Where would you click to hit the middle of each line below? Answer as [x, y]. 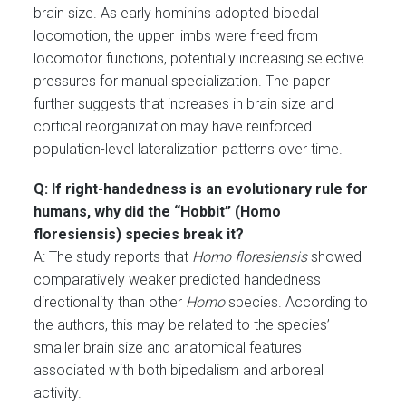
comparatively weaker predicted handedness [178, 280]
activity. [58, 393]
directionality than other [110, 303]
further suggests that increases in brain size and [184, 104]
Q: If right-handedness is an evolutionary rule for [201, 189]
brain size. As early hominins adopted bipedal [177, 14]
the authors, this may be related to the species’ [182, 325]
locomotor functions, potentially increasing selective [199, 59]
